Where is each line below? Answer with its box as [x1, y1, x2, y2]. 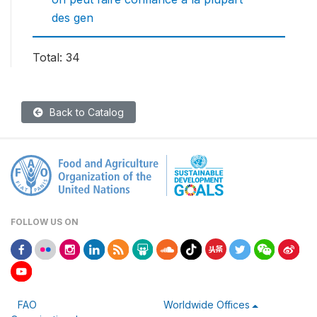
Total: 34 [33, 50, 80, 65]
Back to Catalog [47, 106, 124, 119]
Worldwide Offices [163, 299, 250, 311]
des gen [52, 11, 93, 25]
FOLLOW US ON [11, 217, 79, 228]
